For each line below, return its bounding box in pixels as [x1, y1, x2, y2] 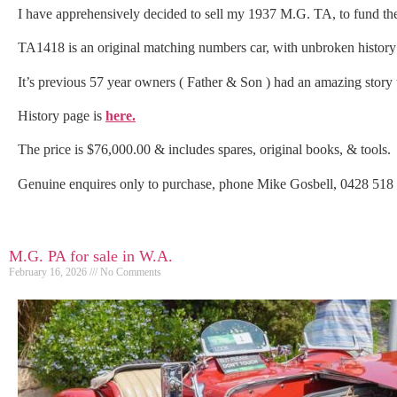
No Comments [97, 266, 161, 279]
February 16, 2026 [9, 266, 90, 279]
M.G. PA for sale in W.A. [9, 247, 173, 266]
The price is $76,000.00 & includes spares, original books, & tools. [18, 142, 391, 158]
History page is [18, 107, 105, 123]
